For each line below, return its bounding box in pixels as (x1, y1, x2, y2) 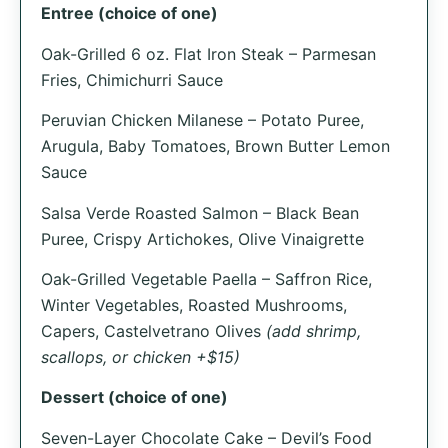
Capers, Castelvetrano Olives (41, 321, 266, 341)
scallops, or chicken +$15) (41, 347, 240, 367)
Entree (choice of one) (41, 3, 218, 24)
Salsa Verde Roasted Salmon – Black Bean (41, 202, 359, 223)
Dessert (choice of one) (41, 387, 228, 408)
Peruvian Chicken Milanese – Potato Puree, (41, 110, 364, 131)
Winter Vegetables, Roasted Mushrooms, (41, 295, 347, 315)
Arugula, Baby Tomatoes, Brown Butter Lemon (41, 136, 390, 157)
